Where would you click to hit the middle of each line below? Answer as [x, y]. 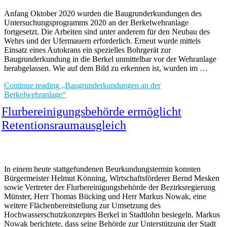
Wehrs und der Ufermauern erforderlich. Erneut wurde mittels [102, 41]
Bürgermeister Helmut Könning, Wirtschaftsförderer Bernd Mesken [112, 178]
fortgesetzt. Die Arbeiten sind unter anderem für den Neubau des [107, 32]
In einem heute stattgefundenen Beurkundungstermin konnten [102, 169]
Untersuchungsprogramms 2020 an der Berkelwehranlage [96, 23]
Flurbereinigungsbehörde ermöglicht [91, 111]
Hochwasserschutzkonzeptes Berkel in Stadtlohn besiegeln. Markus [112, 215]
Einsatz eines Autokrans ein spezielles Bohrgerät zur [87, 50]
